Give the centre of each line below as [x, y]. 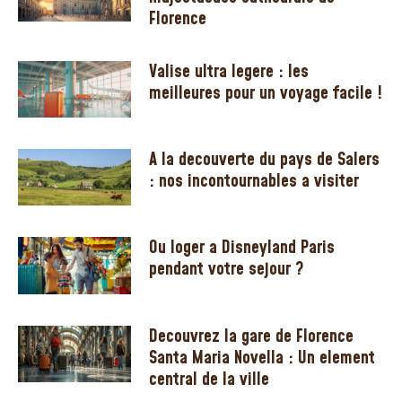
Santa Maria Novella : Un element [262, 358]
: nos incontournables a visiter [254, 182]
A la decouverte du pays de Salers [265, 160]
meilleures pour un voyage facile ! [266, 93]
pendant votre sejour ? [227, 270]
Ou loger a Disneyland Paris [242, 248]
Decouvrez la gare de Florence [252, 336]
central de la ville [210, 379]
